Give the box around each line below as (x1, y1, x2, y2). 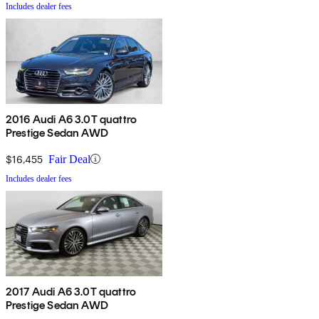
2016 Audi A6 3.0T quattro (6, 112, 137, 126)
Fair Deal (48, 152, 90, 165)
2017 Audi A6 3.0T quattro (6, 284, 136, 298)
